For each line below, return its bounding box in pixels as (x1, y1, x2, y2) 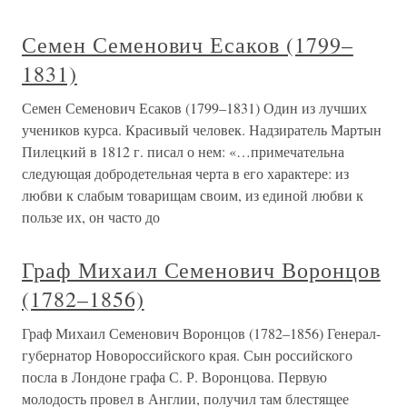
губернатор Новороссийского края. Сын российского (22, 345, 352, 365)
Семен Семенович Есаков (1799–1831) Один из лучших (22, 98, 367, 118)
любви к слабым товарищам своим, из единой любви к (22, 185, 363, 205)
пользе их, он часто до (22, 207, 160, 227)
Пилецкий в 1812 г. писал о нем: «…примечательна (22, 142, 344, 162)
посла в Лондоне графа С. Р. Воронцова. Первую (22, 367, 327, 387)
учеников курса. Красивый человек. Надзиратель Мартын (22, 120, 382, 140)
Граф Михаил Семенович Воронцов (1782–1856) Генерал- (22, 323, 381, 343)
